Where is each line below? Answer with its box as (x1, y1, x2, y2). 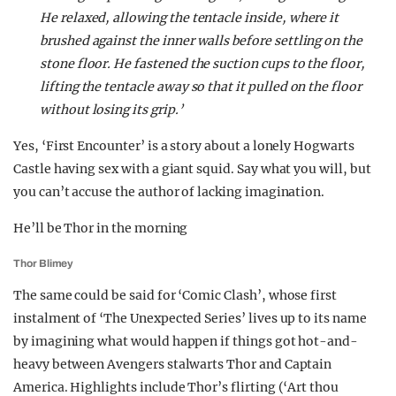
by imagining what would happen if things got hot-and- (13, 333, 359, 349)
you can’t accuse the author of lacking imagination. (13, 184, 325, 200)
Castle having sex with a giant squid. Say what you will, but (13, 161, 371, 177)
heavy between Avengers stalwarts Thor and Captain (13, 356, 332, 372)
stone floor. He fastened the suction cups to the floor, (40, 56, 365, 72)
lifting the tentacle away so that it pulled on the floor (40, 79, 362, 95)
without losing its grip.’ (40, 102, 183, 118)
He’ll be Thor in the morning (13, 220, 188, 236)
